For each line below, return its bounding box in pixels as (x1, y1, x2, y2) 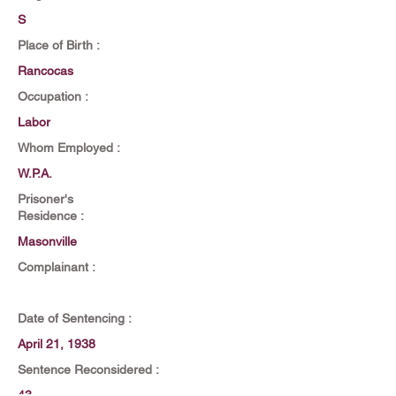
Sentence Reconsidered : (18, 362, 159, 377)
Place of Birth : (18, 38, 100, 52)
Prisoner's (18, 192, 73, 206)
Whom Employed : (18, 141, 120, 155)
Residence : (18, 209, 84, 223)
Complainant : (18, 260, 95, 274)
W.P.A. (18, 166, 52, 180)
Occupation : (18, 89, 88, 103)
